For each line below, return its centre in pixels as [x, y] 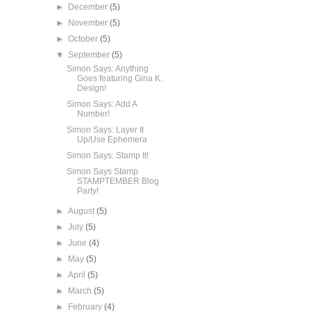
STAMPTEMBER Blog [118, 182]
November [89, 23]
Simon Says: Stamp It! [107, 156]
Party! [87, 191]
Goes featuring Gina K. [119, 79]
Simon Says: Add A [101, 104]
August [83, 211]
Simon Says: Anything [107, 69]
